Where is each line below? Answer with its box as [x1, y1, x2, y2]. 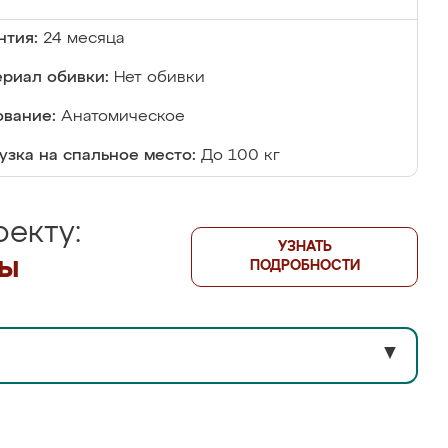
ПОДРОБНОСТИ [249, 259, 360, 273]
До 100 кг [201, 148, 280, 164]
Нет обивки [114, 70, 205, 86]
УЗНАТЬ [277, 240, 332, 254]
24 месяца [43, 31, 124, 47]
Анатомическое [61, 109, 185, 125]
